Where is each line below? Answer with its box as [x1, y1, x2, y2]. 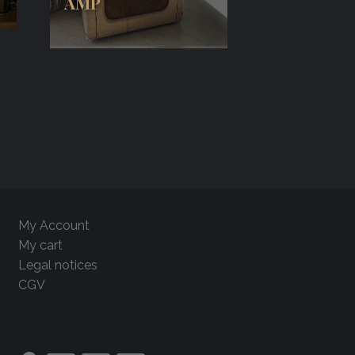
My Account [18, 218, 90, 234]
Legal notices [18, 258, 98, 273]
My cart [18, 238, 63, 254]
